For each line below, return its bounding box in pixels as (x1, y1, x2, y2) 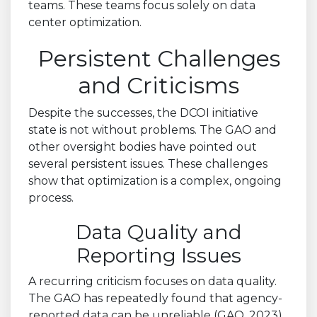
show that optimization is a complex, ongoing (28, 173, 282, 188)
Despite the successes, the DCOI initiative (28, 105, 258, 120)
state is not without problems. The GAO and (28, 122, 277, 137)
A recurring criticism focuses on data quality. (28, 274, 277, 288)
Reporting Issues (76, 243, 241, 267)
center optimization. (28, 15, 142, 29)
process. (28, 190, 74, 204)
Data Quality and (75, 219, 242, 244)
